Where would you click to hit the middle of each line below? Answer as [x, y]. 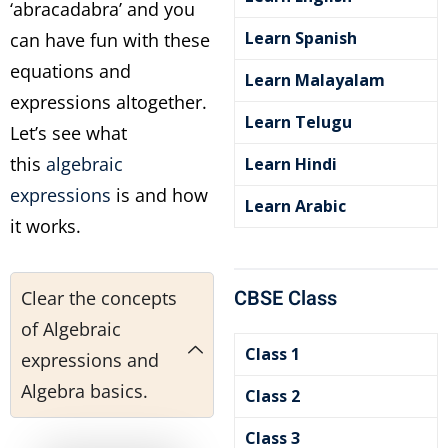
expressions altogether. [108, 102]
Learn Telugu [298, 122]
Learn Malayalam [315, 80]
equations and [70, 71]
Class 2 [272, 396]
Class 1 [272, 354]
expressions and [90, 360]
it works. [45, 226]
